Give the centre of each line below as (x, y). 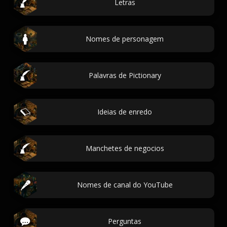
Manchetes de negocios (125, 148)
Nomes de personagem (125, 39)
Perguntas (125, 221)
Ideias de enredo (125, 112)
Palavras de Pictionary (125, 75)
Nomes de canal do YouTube (125, 185)
